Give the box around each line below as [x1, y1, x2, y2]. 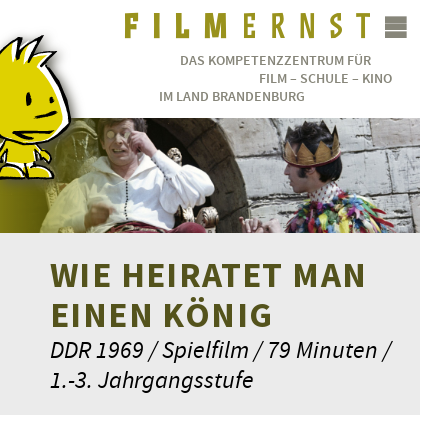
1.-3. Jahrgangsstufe [50, 364, 254, 395]
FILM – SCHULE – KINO [259, 69, 392, 87]
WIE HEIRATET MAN [50, 253, 368, 297]
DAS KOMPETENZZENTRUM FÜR [180, 51, 371, 69]
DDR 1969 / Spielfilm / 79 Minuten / [50, 334, 391, 365]
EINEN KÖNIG [50, 293, 274, 337]
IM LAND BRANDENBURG [159, 87, 305, 105]
